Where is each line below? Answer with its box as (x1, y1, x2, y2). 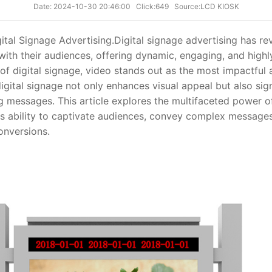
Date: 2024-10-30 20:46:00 (33, 2, 131, 11)
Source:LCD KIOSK (174, 2, 239, 11)
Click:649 (135, 2, 172, 11)
